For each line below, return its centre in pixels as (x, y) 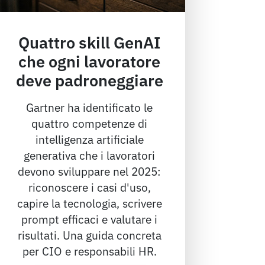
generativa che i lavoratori (90, 154)
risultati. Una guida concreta (89, 234)
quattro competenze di (90, 122)
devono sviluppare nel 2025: (90, 170)
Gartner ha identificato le (90, 106)
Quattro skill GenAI (89, 41)
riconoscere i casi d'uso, (89, 186)
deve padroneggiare (89, 79)
